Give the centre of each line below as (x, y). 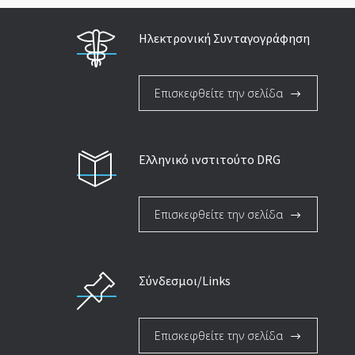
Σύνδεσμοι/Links (185, 281)
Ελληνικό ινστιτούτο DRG (210, 159)
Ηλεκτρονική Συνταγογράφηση (224, 38)
